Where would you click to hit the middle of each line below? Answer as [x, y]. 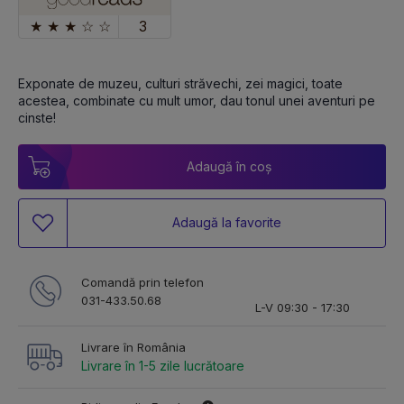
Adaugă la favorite [226, 223]
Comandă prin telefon [142, 282]
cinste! [39, 117]
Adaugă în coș [229, 166]
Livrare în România [133, 347]
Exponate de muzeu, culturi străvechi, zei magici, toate [180, 83]
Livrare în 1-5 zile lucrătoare [163, 365]
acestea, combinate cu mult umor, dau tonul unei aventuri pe [197, 100]
